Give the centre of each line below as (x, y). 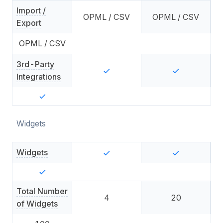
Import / (31, 10)
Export (29, 23)
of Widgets (37, 204)
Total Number (42, 191)
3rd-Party (35, 64)
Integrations (39, 77)
